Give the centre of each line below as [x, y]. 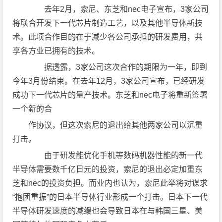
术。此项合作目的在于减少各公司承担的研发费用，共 [108, 37]
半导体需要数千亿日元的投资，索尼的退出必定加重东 [108, 169]
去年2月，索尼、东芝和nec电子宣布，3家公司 [119, 9]
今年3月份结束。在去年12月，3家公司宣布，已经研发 [109, 81]
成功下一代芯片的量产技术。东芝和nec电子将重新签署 [110, 95]
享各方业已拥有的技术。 [56, 51]
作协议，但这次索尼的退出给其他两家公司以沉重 [116, 125]
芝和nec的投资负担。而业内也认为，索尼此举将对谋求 [110, 183]
